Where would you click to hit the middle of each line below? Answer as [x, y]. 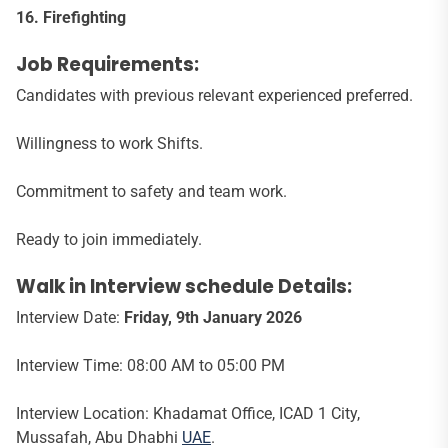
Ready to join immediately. [109, 239]
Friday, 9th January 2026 [213, 317]
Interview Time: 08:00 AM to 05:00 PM [150, 365]
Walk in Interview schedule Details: [184, 286]
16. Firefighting [71, 17]
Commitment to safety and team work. [151, 191]
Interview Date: [70, 317]
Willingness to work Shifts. [109, 143]
